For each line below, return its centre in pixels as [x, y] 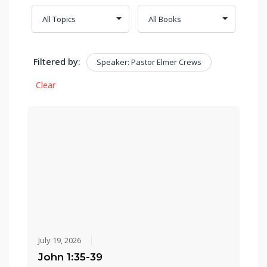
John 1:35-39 [71, 257]
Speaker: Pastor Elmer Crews [149, 62]
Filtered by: [57, 62]
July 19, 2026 [60, 240]
